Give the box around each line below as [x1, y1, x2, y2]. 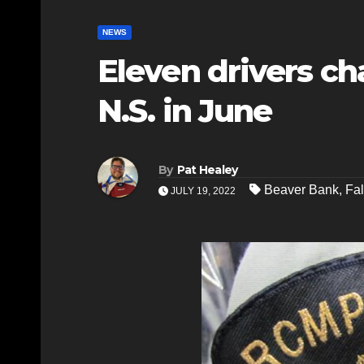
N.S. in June [97, 91, 272, 130]
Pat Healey [176, 162, 238, 178]
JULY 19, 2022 [168, 185, 238, 197]
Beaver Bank [264, 183, 339, 197]
